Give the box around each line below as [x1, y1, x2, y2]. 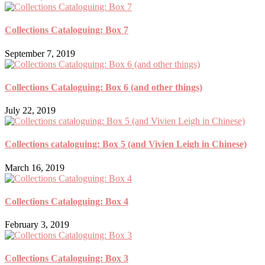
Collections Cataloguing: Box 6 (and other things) [5, 82, 202, 92]
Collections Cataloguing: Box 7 [5, 25, 128, 35]
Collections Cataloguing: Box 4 [5, 196, 128, 206]
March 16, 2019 [5, 162, 64, 173]
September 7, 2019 [5, 48, 75, 59]
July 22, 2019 [5, 105, 56, 116]
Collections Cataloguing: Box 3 [5, 253, 128, 264]
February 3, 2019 [5, 219, 69, 230]
